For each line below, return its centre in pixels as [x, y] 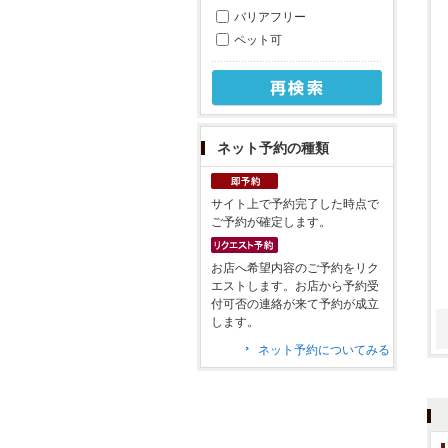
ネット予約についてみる [324, 349]
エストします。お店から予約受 [295, 285]
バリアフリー [270, 16]
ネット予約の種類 [273, 147]
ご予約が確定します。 [271, 221]
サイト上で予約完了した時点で [295, 203]
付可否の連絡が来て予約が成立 [295, 303]
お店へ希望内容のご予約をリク [295, 267]
